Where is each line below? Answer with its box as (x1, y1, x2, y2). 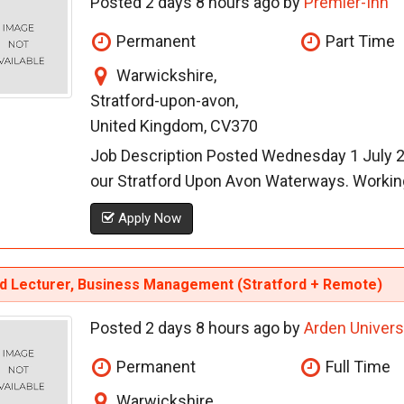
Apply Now (114, 210, 181, 227)
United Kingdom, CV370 (89, 116, 258, 136)
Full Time (322, 357, 391, 377)
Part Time (322, 32, 396, 51)
